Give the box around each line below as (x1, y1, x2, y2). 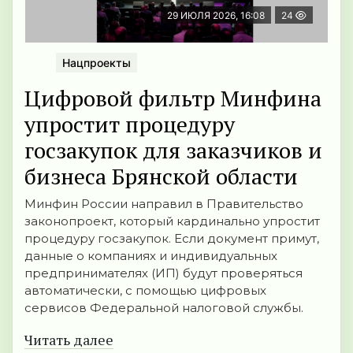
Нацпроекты (62, 55, 131, 69)
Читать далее (24, 329, 113, 349)
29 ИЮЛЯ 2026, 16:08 (167, 9, 265, 22)
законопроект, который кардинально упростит (24, 213, 320, 229)
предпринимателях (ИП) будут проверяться (24, 265, 303, 281)
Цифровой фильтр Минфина (24, 83, 321, 113)
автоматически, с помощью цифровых (24, 282, 266, 298)
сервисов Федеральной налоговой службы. (24, 299, 303, 315)
